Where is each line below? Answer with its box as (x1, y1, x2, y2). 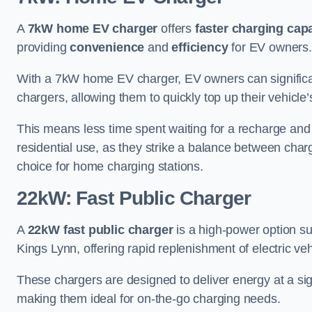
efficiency (171, 40, 228, 54)
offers (157, 22, 195, 36)
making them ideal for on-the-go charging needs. (17, 292, 281, 306)
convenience (70, 40, 145, 54)
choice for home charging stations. (17, 159, 203, 173)
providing (17, 40, 70, 54)
